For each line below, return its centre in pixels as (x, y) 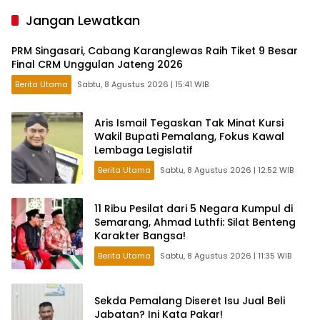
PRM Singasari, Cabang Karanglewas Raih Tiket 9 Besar (155, 51)
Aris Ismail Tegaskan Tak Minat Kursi (189, 122)
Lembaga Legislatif (144, 150)
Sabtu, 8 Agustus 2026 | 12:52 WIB (227, 170)
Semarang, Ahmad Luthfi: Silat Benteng (195, 222)
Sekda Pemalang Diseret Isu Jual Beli (190, 301)
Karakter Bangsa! (140, 235)
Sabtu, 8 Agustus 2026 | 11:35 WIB (226, 255)
